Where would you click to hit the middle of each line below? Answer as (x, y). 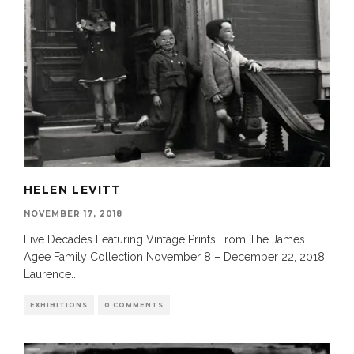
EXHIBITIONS (59, 305)
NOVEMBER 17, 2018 (73, 214)
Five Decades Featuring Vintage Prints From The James (164, 240)
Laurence (47, 275)
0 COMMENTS (134, 305)
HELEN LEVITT (73, 190)
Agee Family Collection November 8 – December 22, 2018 (174, 257)
